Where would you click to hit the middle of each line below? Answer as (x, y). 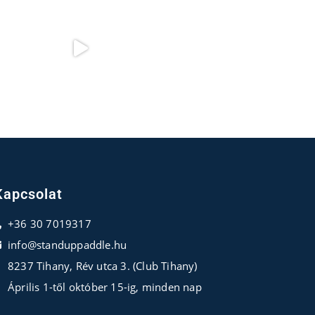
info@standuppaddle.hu (67, 245)
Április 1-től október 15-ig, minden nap (104, 287)
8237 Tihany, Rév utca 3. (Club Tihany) (102, 266)
